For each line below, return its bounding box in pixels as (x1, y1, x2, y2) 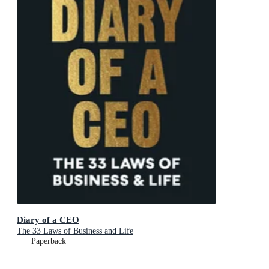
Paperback (31, 236, 66, 246)
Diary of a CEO (17, 214, 79, 225)
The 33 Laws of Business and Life (17, 226, 133, 235)
